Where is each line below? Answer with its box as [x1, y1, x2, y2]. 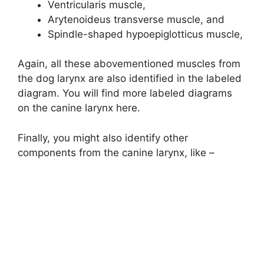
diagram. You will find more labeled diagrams [18, 87, 232, 100]
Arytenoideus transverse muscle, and [48, 13, 225, 25]
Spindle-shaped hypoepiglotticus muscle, [48, 28, 243, 40]
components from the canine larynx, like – [18, 146, 214, 159]
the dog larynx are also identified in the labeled [18, 72, 242, 85]
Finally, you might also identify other [18, 131, 188, 144]
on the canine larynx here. [18, 102, 140, 114]
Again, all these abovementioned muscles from [18, 58, 240, 70]
